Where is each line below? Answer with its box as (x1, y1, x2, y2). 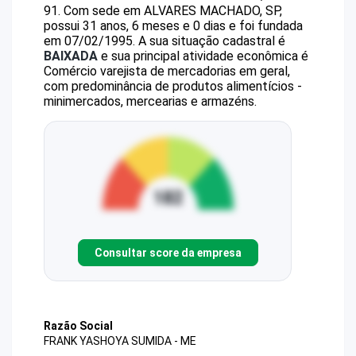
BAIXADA (44, 48, 98, 64)
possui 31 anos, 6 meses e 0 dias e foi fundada (44, 18, 303, 33)
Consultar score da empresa (94, 246, 242, 259)
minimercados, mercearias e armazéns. (44, 94, 257, 109)
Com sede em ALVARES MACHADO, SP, (64, 3, 282, 18)
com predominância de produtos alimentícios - (44, 79, 302, 94)
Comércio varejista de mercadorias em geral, (44, 64, 290, 79)
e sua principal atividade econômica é (98, 48, 308, 64)
